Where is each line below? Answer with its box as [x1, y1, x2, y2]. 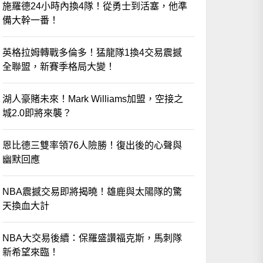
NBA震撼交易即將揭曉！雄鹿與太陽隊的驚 [2, 186, 183, 197]
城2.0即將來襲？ [2, 107, 72, 118]
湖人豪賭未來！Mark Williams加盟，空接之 [2, 93, 184, 104]
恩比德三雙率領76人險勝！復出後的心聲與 [2, 140, 183, 150]
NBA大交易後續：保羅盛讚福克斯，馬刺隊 [2, 232, 183, 243]
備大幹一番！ [2, 15, 59, 25]
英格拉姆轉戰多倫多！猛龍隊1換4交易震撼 [2, 47, 183, 58]
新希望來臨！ [2, 247, 59, 257]
